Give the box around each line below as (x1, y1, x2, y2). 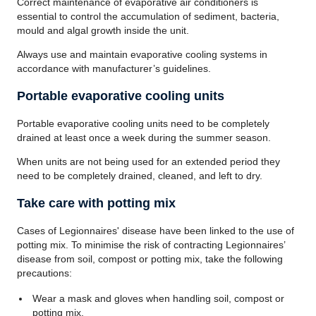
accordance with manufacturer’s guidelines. (17, 63, 211, 74)
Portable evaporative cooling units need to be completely (17, 118, 269, 129)
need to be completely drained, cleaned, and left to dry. (17, 170, 262, 181)
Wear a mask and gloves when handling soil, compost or (32, 293, 284, 304)
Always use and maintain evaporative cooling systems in (17, 49, 267, 60)
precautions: (17, 267, 72, 279)
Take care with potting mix (17, 196, 176, 210)
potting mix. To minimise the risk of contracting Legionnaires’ (17, 239, 285, 250)
